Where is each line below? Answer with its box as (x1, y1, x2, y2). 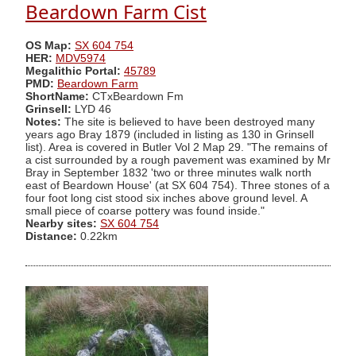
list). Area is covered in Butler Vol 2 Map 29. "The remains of (25, 141, 327, 153)
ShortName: (25, 90, 89, 103)
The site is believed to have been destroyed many (61, 115, 315, 128)
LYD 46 (75, 103, 111, 115)
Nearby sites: (25, 217, 97, 230)
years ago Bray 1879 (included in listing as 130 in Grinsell (25, 128, 314, 141)
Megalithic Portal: (25, 64, 121, 77)
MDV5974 (56, 52, 106, 64)
